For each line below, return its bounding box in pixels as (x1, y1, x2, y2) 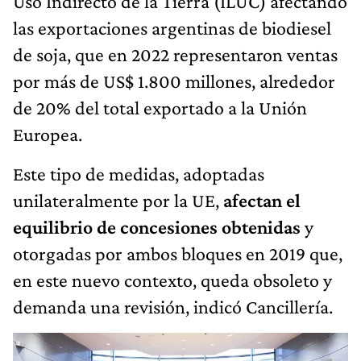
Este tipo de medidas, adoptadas (13, 162, 264, 185)
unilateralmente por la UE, (13, 189, 223, 211)
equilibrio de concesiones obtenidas (13, 215, 301, 238)
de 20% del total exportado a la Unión (13, 96, 307, 118)
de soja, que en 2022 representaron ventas (13, 43, 338, 65)
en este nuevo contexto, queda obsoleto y (13, 268, 332, 291)
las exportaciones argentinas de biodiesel (13, 16, 331, 39)
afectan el (223, 189, 301, 211)
